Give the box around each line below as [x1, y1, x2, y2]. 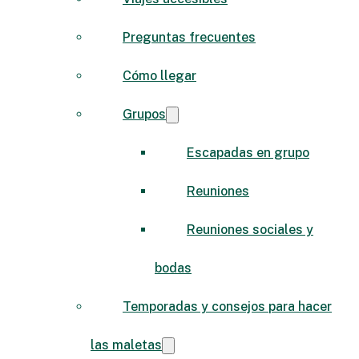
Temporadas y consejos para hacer [123, 298, 332, 314]
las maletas [91, 337, 162, 353]
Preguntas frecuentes [123, 29, 256, 45]
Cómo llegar [123, 67, 196, 83]
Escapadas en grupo [187, 144, 309, 160]
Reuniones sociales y [187, 221, 313, 237]
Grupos [123, 106, 166, 122]
